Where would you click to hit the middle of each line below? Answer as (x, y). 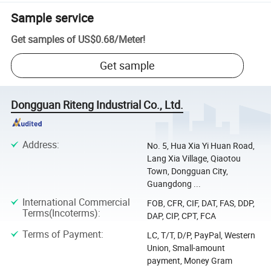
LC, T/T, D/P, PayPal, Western (201, 235)
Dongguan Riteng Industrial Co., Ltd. (97, 105)
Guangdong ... (174, 183)
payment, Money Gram (189, 261)
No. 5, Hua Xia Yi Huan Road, (201, 145)
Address (39, 144)
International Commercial (76, 202)
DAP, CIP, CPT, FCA (181, 216)
